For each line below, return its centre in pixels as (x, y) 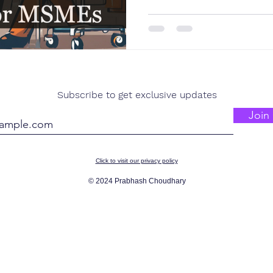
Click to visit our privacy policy (136, 160)
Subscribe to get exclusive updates (137, 94)
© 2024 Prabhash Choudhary (137, 181)
